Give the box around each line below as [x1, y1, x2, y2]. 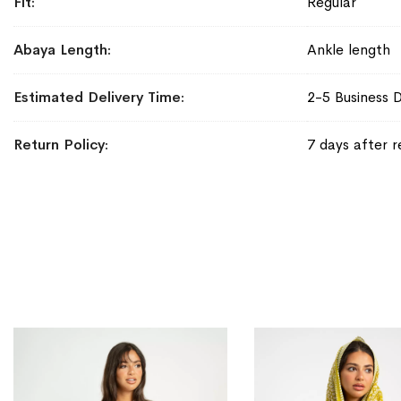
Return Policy [13, 134, 105, 154]
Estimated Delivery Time [13, 87, 181, 107]
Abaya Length [13, 39, 107, 59]
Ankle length [307, 39, 390, 59]
